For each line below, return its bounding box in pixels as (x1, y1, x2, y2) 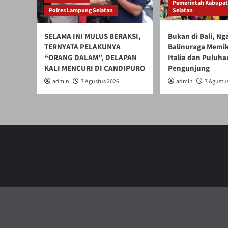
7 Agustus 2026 (81, 77, 119, 86)
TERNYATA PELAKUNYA (44, 41, 121, 52)
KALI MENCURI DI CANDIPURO (44, 63, 145, 74)
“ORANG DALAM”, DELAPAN (44, 52, 137, 63)
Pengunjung (168, 63, 210, 74)
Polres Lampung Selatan (49, 6, 113, 15)
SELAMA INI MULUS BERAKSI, (44, 31, 141, 42)
